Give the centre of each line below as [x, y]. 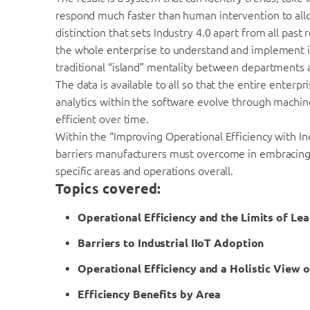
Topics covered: [110, 189]
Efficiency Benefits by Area [149, 294]
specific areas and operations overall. [145, 171]
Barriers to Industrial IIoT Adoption [171, 243]
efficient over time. [102, 119]
